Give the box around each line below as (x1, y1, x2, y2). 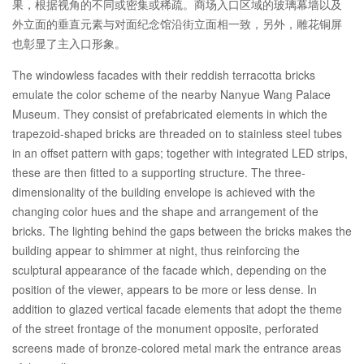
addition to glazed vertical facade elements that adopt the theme (12, 301, 342, 318)
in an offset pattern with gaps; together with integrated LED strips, (12, 145, 348, 162)
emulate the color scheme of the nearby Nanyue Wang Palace (12, 86, 331, 103)
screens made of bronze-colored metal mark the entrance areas (12, 340, 341, 357)
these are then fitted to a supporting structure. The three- (12, 164, 305, 181)
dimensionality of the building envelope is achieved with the (12, 184, 315, 201)
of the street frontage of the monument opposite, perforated (12, 320, 318, 337)
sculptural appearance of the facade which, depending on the (12, 262, 327, 279)
